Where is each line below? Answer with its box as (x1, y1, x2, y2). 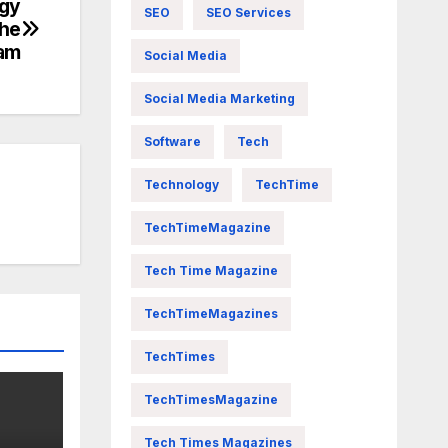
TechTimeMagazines (143, 306, 278, 321)
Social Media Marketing (143, 91, 295, 106)
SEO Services (205, 5, 291, 20)
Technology (143, 177, 219, 192)
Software (143, 134, 201, 149)
